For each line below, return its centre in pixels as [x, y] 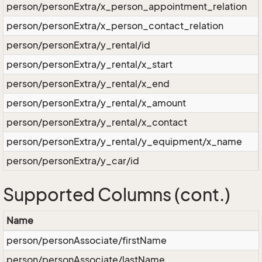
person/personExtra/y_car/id [73, 161]
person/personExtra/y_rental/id [78, 45]
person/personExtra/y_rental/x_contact [97, 122]
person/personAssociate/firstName [87, 240]
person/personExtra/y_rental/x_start [89, 64]
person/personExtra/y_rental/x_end [88, 84]
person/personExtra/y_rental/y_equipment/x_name [124, 142]
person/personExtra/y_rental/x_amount [96, 103]
